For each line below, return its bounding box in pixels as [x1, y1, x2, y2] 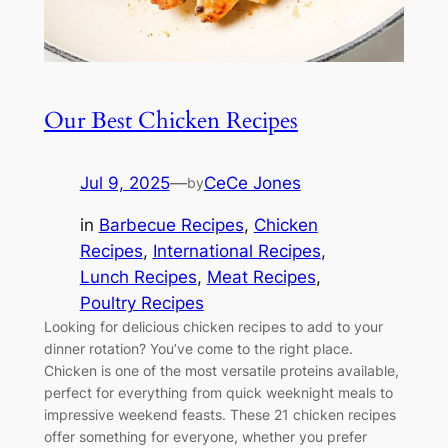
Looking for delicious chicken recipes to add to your [43, 318, 383, 336]
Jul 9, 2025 [79, 172, 170, 193]
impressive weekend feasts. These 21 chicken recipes [43, 406, 396, 424]
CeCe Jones [203, 172, 301, 193]
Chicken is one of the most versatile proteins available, [43, 362, 399, 380]
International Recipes [152, 241, 321, 262]
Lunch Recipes [79, 267, 197, 288]
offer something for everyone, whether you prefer [43, 428, 367, 446]
